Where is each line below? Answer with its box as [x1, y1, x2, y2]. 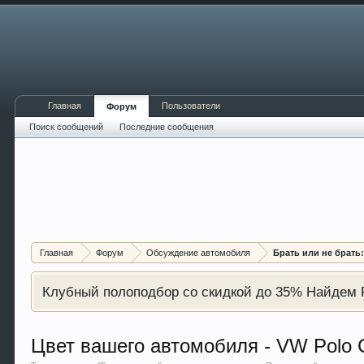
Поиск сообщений [29, 122, 104, 132]
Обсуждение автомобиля [146, 248, 251, 258]
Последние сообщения [119, 122, 214, 132]
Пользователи [162, 101, 221, 110]
